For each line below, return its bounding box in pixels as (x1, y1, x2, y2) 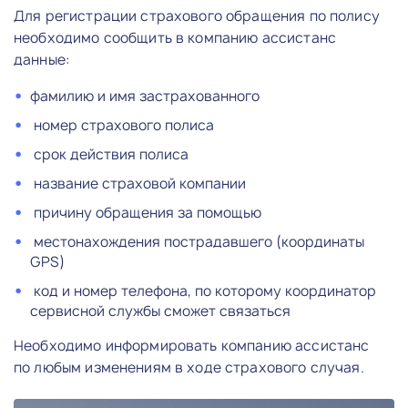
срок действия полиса (30, 144, 189, 164)
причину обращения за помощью (30, 202, 261, 222)
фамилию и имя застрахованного (30, 86, 260, 106)
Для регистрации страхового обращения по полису (14, 5, 380, 25)
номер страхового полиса (30, 115, 214, 135)
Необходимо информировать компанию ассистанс (14, 335, 370, 355)
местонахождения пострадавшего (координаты (30, 231, 364, 251)
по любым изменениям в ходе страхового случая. (14, 357, 364, 377)
